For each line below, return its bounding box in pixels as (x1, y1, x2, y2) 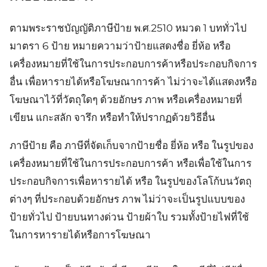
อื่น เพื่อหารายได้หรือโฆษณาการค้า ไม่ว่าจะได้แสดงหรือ (10, 76, 257, 88)
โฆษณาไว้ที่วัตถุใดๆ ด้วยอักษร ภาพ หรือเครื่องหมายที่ (10, 94, 242, 106)
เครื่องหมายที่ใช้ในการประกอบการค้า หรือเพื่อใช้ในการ (10, 157, 252, 170)
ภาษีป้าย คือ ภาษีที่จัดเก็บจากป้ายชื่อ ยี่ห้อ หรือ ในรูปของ (10, 139, 253, 152)
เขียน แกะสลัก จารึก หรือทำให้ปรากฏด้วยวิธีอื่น (10, 111, 218, 124)
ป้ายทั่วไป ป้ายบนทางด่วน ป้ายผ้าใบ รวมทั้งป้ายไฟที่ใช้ (10, 211, 249, 223)
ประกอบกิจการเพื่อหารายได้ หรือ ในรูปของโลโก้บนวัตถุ (10, 175, 252, 188)
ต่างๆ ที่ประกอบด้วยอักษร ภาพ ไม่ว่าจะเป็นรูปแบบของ (10, 193, 245, 206)
